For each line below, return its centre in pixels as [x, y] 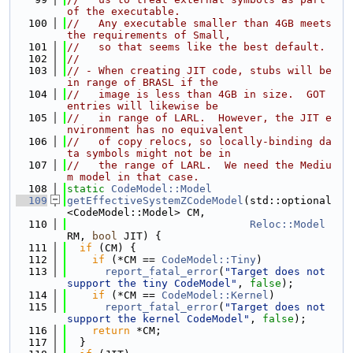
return [111, 331]
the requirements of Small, [149, 35]
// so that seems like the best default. [196, 47]
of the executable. [124, 11]
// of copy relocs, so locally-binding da [199, 141]
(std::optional [288, 201]
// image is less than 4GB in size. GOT [196, 94]
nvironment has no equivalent [155, 130]
